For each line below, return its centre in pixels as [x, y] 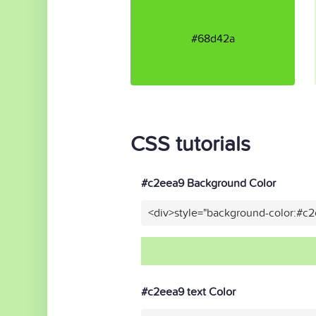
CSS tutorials [190, 145]
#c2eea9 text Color [188, 292]
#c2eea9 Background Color [208, 183]
